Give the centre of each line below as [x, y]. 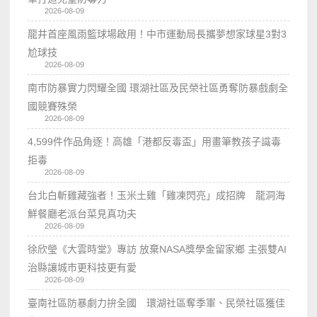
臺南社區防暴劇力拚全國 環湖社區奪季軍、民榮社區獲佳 [157, 302]
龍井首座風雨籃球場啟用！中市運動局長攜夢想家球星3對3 [157, 34]
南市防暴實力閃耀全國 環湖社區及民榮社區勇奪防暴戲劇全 [158, 87]
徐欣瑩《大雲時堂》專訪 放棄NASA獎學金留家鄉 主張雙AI [157, 249]
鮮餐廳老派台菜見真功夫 [82, 213]
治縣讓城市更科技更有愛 [87, 267]
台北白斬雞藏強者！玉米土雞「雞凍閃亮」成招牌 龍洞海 [157, 195]
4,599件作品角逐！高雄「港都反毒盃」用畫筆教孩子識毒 [155, 141]
